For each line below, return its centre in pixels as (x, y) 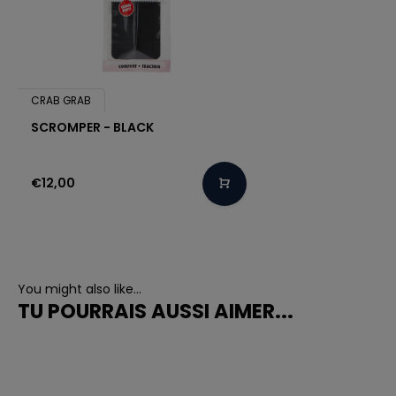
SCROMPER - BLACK (92, 127)
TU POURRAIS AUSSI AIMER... (156, 311)
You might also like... (80, 289)
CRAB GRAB (61, 100)
